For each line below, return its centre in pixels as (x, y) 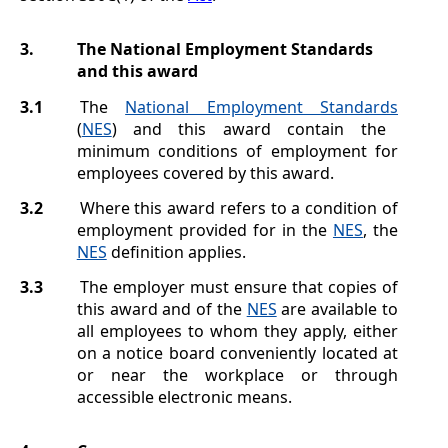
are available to (337, 309)
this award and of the (161, 309)
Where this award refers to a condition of (238, 207)
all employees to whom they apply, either (237, 331)
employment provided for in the (204, 229)
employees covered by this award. (205, 172)
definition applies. (176, 251)
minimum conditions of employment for (237, 150)
